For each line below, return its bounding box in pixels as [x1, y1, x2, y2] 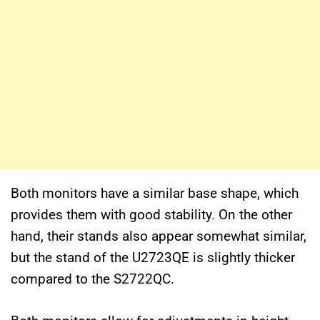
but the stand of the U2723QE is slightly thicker [11, 249, 295, 266]
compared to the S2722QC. [11, 271, 174, 288]
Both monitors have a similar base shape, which [11, 185, 299, 202]
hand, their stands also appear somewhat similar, [11, 228, 306, 245]
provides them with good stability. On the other [11, 206, 292, 224]
